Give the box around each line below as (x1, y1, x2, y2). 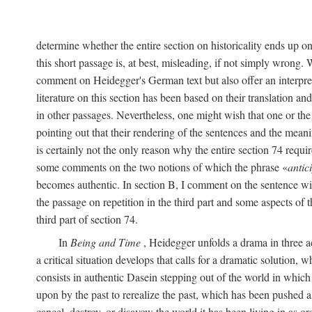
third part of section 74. (36, 212, 138, 226)
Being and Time (70, 235, 141, 249)
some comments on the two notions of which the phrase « (36, 159, 288, 174)
